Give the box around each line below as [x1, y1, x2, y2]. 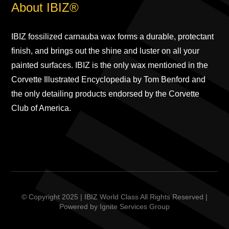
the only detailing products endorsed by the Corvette [11, 89, 200, 98]
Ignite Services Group [100, 202, 170, 211]
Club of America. [11, 103, 72, 112]
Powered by [59, 202, 100, 211]
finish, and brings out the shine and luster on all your [11, 46, 200, 55]
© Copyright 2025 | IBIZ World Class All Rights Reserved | [21, 192, 208, 201]
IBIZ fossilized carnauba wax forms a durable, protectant [11, 32, 214, 41]
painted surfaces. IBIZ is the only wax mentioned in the [11, 60, 209, 70]
